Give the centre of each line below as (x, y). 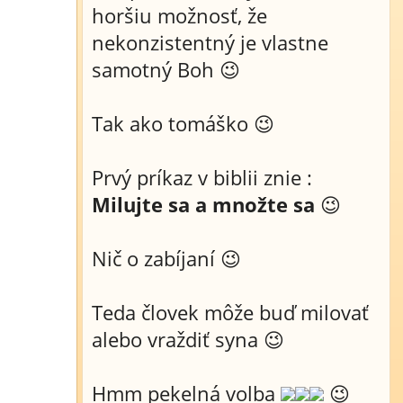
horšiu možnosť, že (179, 15)
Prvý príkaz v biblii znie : (202, 177)
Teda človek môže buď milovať (230, 312)
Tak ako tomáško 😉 (183, 123)
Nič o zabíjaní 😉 (166, 258)
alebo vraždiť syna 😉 (188, 339)
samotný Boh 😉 (166, 69)
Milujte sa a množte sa (203, 204)
